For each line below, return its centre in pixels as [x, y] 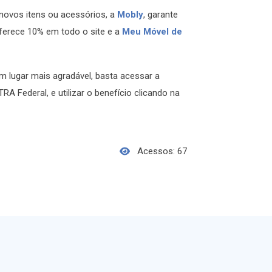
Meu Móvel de [152, 32]
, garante [161, 15]
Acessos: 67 [162, 151]
